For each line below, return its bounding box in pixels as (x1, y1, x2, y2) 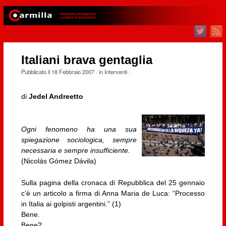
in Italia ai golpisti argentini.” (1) (21, 200, 121, 208)
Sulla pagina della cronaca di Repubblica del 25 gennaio (21, 179, 205, 187)
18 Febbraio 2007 (51, 68, 94, 76)
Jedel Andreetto (28, 92, 83, 101)
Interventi (104, 68, 127, 76)
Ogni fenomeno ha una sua (21, 125, 137, 133)
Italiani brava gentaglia (21, 53, 152, 67)
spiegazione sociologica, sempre (21, 135, 137, 144)
